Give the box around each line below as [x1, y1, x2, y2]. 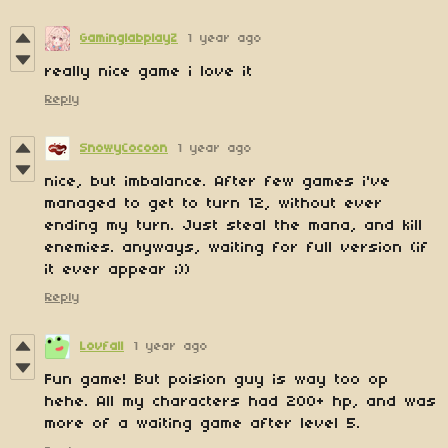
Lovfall [80, 340, 124, 354]
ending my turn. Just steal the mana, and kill [45, 218, 423, 235]
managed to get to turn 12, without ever [45, 196, 383, 213]
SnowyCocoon [80, 142, 168, 156]
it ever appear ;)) [45, 262, 191, 279]
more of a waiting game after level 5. [45, 416, 361, 433]
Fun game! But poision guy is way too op [45, 372, 389, 389]
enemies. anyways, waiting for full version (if [45, 240, 429, 257]
